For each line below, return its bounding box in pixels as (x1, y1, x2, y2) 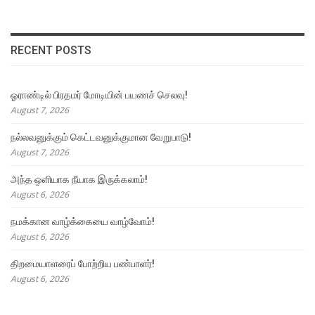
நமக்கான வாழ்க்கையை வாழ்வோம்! (11, 216, 155, 228)
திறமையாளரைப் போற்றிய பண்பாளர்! (11, 258, 155, 270)
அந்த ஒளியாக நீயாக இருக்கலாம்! (11, 174, 148, 186)
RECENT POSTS (11, 43, 91, 57)
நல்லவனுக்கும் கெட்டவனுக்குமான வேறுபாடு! (11, 131, 191, 143)
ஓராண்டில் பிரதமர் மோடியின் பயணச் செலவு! (11, 89, 188, 101)
